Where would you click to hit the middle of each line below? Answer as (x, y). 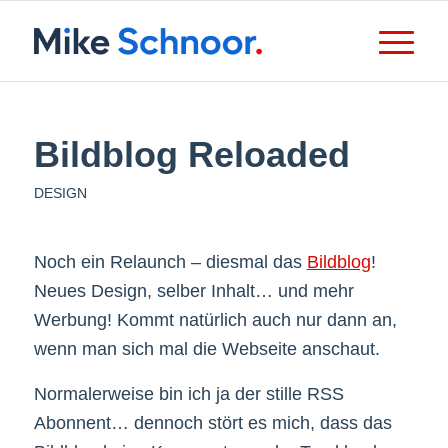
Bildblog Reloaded (191, 154)
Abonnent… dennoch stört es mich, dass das (212, 422)
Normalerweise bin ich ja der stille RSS (188, 393)
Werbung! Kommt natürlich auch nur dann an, (215, 320)
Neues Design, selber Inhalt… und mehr (193, 291)
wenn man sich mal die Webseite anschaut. (206, 349)
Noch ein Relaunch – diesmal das (170, 262)
